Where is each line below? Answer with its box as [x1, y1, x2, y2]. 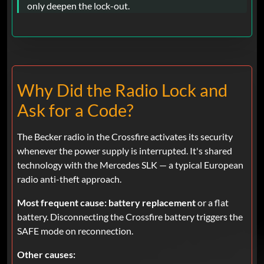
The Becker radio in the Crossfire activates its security [17, 131, 233, 143]
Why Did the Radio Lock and [17, 80, 227, 101]
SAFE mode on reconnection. [17, 225, 133, 237]
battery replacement [108, 197, 196, 209]
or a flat [196, 197, 229, 209]
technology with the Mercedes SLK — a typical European [17, 159, 243, 171]
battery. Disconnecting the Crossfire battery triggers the [17, 211, 243, 223]
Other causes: [17, 249, 75, 260]
